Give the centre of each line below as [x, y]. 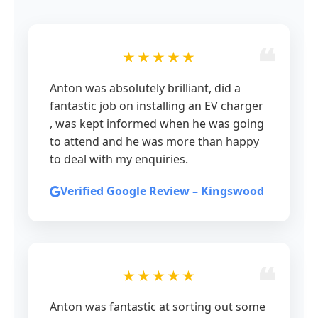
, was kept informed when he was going [157, 124]
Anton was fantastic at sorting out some [158, 307]
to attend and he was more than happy [154, 141]
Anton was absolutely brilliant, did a [145, 88]
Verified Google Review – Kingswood [162, 191]
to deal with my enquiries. [119, 159]
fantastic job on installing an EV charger [157, 106]
